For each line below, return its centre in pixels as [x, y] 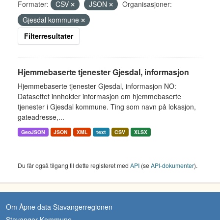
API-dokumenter [172, 165]
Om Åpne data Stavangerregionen [59, 207]
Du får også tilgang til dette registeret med [74, 165]
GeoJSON [33, 132]
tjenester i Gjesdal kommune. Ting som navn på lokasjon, [107, 107]
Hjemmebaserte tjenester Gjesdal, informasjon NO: [97, 86]
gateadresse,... [41, 117]
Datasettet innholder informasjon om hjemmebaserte [99, 96]
